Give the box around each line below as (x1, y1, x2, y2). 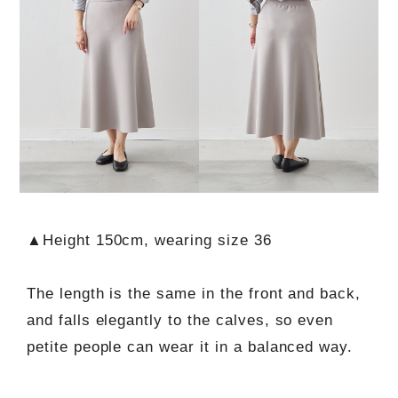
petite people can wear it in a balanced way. (26, 338, 354, 355)
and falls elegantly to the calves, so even (26, 311, 334, 329)
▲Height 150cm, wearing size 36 (26, 231, 272, 249)
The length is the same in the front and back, (26, 284, 362, 302)
